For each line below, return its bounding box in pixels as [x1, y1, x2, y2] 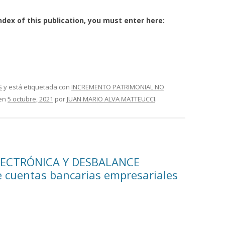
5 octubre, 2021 [8, 94, 53, 103]
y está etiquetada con [2, 82, 71, 91]
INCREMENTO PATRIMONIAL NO [71, 82, 164, 91]
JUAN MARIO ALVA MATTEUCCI [67, 94, 155, 103]
